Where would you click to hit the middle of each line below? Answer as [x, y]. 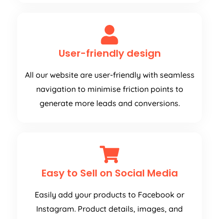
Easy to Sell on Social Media [109, 173]
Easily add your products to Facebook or [109, 195]
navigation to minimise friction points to [109, 89]
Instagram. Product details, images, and [109, 209]
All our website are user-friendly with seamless [109, 75]
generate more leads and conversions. [109, 103]
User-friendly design [109, 54]
